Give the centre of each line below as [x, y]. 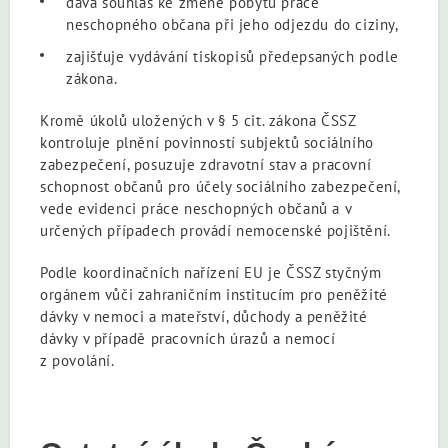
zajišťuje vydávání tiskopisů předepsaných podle [232, 56]
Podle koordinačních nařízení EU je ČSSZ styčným [211, 272]
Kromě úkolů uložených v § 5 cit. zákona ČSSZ [198, 120]
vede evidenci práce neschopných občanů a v [196, 208]
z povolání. [77, 360]
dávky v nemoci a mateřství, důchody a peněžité [204, 316]
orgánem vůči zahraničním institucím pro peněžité [214, 294]
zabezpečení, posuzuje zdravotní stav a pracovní [206, 164]
